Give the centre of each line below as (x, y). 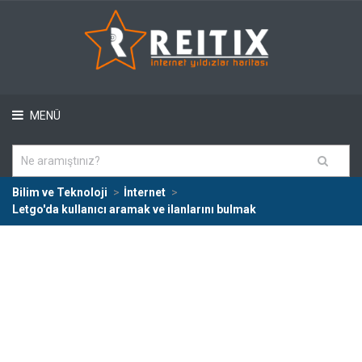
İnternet (145, 192)
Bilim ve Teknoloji (60, 192)
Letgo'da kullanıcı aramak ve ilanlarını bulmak (134, 209)
